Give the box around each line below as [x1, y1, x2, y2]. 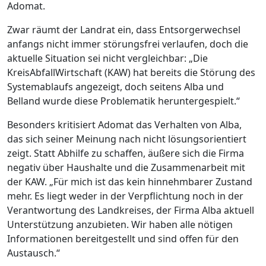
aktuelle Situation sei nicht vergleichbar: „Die [7, 51, 208, 65]
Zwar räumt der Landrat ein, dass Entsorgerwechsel [7, 23, 240, 36]
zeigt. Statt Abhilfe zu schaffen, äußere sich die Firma [7, 146, 244, 160]
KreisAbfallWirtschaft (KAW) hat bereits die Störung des [7, 65, 255, 79]
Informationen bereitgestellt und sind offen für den [7, 232, 239, 245]
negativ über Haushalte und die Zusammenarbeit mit [7, 160, 245, 174]
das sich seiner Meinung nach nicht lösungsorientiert [7, 132, 246, 145]
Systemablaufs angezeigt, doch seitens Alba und [7, 80, 224, 93]
